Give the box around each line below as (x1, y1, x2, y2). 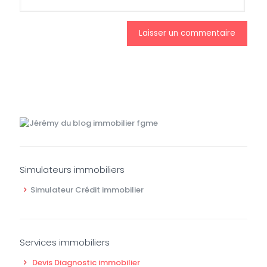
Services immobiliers (20, 236, 110, 249)
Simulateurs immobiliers (20, 163, 125, 176)
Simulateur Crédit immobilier (30, 184, 144, 196)
